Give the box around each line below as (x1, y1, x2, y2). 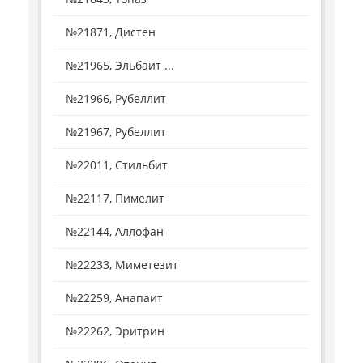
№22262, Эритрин (66, 323, 164, 340)
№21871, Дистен (66, 24, 156, 41)
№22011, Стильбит (66, 157, 168, 173)
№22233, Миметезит (66, 257, 178, 273)
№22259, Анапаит (66, 290, 163, 306)
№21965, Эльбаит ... (66, 58, 174, 74)
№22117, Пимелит (66, 190, 164, 207)
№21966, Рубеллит (66, 91, 166, 107)
